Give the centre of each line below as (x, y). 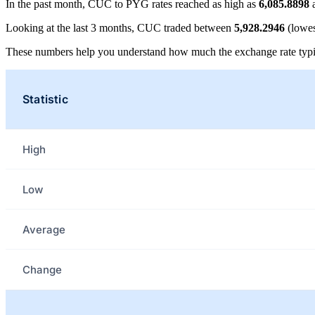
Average (44, 229)
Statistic (45, 99)
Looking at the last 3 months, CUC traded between (120, 28)
